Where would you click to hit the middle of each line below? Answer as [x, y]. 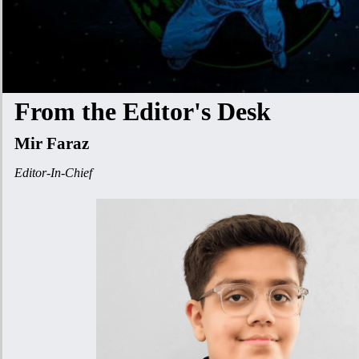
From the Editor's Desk [146, 111]
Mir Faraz [54, 143]
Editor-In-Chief [53, 173]
